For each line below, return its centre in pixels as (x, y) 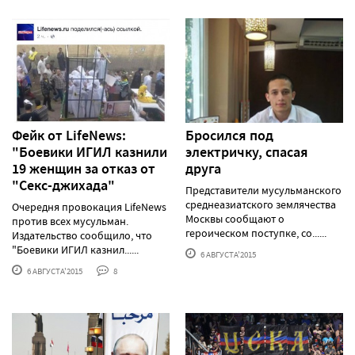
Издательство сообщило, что (82, 236)
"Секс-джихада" (63, 186)
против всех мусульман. (70, 221)
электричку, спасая (247, 153)
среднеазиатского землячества (261, 205)
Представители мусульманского (263, 191)
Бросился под (229, 136)
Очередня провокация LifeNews (89, 207)
